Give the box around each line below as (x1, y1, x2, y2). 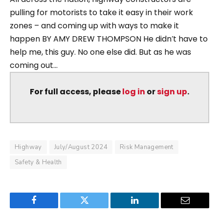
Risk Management (119, 143, 174, 152)
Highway (15, 143, 42, 152)
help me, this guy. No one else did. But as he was (10, 46, 191, 58)
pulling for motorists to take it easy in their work (10, 6, 193, 18)
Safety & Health (15, 158, 62, 167)
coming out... (10, 59, 58, 71)
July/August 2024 (54, 143, 108, 152)
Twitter (84, 203, 109, 212)
